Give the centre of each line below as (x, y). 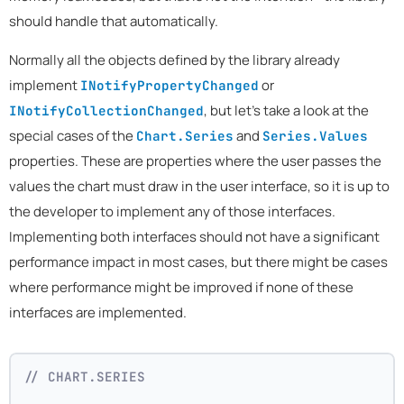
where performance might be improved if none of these (181, 288)
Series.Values (315, 136)
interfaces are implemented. (98, 313)
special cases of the (73, 136)
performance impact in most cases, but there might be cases (198, 262)
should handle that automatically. (114, 22)
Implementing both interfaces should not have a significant (194, 237)
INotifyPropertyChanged (170, 86)
